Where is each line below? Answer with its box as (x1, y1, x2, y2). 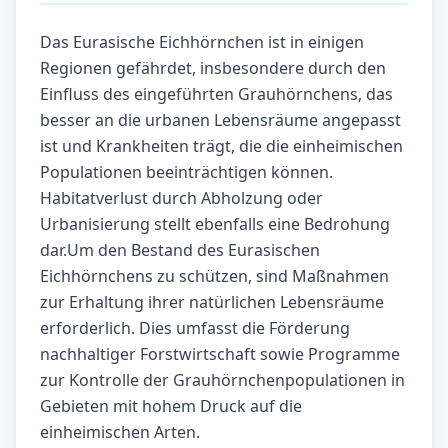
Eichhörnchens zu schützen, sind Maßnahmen (40, 265, 389, 288)
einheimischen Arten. (40, 421, 200, 444)
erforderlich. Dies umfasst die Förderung (40, 317, 350, 340)
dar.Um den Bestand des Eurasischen (40, 239, 320, 262)
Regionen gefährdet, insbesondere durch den (40, 57, 386, 80)
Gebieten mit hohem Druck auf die (40, 395, 302, 418)
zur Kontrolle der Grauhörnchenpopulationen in (40, 369, 405, 392)
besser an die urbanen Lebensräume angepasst (40, 109, 401, 132)
